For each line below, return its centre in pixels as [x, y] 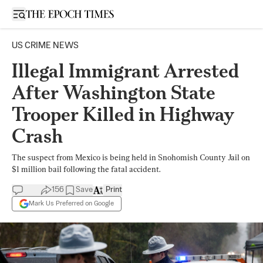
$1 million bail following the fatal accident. [86, 169]
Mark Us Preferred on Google [71, 203]
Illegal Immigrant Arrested [125, 71]
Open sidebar [43, 13]
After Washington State [114, 92]
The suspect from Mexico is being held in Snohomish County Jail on [131, 157]
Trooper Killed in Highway [123, 114]
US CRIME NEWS [45, 45]
